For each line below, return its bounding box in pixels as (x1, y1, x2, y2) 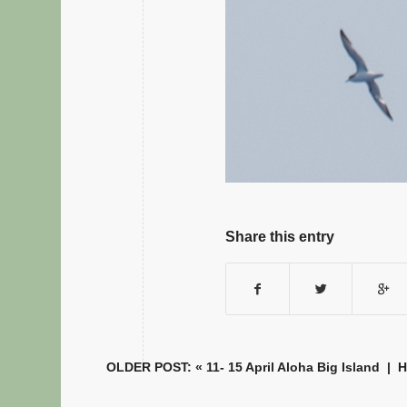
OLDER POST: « (106, 360, 207, 375)
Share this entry (225, 229, 335, 245)
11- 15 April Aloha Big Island (206, 360, 381, 375)
